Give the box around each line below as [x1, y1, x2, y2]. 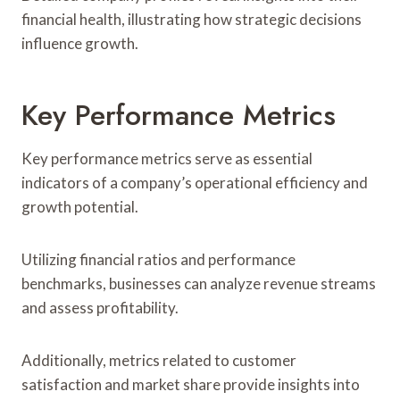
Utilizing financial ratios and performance [21, 249, 296, 269]
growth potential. [21, 196, 138, 216]
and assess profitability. [21, 297, 179, 317]
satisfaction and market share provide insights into [21, 374, 360, 394]
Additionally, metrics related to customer [21, 350, 296, 370]
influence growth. [21, 33, 138, 53]
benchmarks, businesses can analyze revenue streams [21, 273, 376, 293]
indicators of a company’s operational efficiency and [21, 172, 368, 192]
